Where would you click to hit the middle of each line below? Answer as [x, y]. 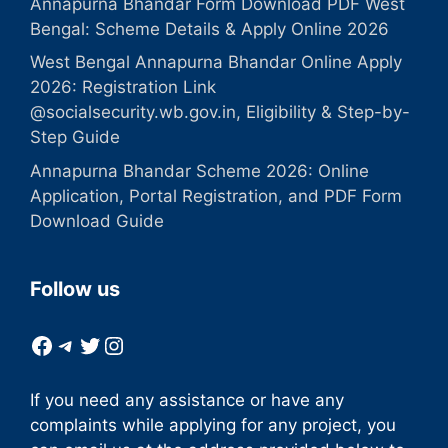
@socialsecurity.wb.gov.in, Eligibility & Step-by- [220, 112]
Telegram [106, 344]
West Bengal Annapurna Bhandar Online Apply [216, 62]
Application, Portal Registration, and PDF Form [216, 195]
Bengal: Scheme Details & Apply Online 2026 [209, 28]
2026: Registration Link [123, 87]
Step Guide [75, 137]
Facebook [84, 344]
